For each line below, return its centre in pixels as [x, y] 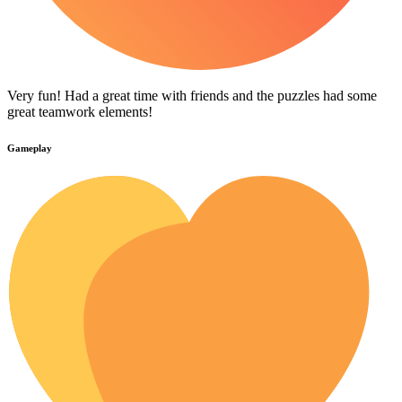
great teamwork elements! [80, 112]
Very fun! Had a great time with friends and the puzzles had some [192, 96]
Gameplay [30, 149]
